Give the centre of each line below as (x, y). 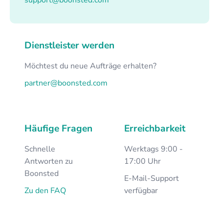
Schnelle (40, 149)
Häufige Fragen (58, 128)
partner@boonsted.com (66, 83)
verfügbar (141, 190)
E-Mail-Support (152, 178)
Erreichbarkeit (155, 128)
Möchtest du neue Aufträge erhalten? (90, 66)
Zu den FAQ (45, 190)
